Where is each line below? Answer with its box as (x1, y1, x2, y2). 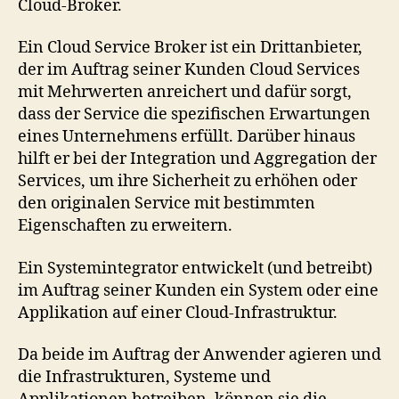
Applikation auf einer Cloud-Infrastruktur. (18, 302, 338, 323)
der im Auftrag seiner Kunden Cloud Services (18, 60, 360, 80)
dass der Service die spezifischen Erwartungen (18, 104, 370, 125)
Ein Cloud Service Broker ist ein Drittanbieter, (18, 37, 362, 58)
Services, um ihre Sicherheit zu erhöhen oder (18, 171, 357, 191)
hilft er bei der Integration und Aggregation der (18, 149, 377, 169)
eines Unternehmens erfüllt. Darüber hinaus (18, 126, 355, 147)
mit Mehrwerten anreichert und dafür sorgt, (18, 82, 352, 102)
